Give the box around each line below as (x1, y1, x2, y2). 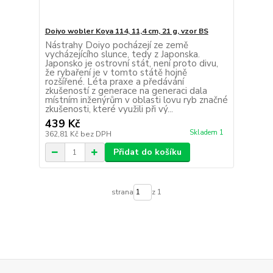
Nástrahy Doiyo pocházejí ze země (44, 39, 188, 52)
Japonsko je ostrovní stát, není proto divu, (44, 57, 218, 70)
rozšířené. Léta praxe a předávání (44, 76, 184, 88)
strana (111, 187, 133, 197)
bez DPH (80, 129, 112, 140)
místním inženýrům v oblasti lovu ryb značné (44, 94, 228, 107)
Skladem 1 (189, 128, 225, 138)
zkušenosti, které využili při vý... (44, 103, 173, 116)
